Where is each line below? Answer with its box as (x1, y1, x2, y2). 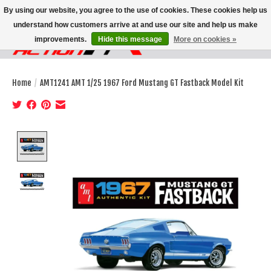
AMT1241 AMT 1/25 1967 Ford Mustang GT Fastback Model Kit (40, 77, 244, 88)
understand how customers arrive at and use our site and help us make (13, 21, 258, 29)
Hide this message (98, 35, 162, 44)
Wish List (198, 42, 234, 54)
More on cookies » (174, 35, 237, 44)
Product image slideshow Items (52, 131, 177, 143)
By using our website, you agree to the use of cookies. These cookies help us (4, 6, 267, 15)
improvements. (34, 35, 88, 44)
